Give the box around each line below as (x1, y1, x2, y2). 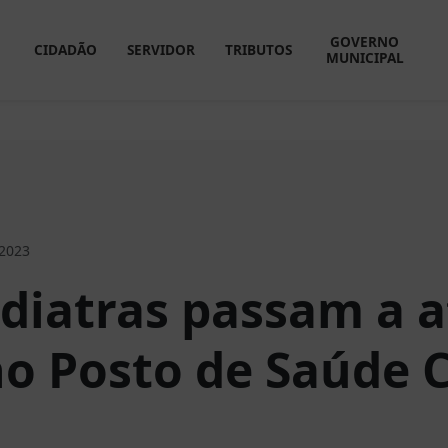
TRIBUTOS (224, 40, 292, 59)
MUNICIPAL (325, 48, 404, 67)
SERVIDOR (126, 40, 195, 59)
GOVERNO (330, 32, 400, 51)
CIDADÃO (33, 40, 97, 59)
